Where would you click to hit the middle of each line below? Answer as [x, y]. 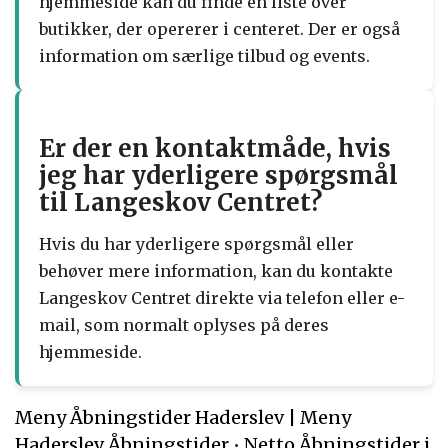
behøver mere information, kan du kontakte [216, 270]
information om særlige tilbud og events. [204, 55]
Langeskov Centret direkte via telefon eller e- [222, 297]
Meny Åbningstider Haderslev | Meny [183, 417]
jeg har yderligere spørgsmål [218, 175]
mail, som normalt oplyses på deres [184, 324]
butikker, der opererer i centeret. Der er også [219, 28]
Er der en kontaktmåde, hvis [215, 148]
